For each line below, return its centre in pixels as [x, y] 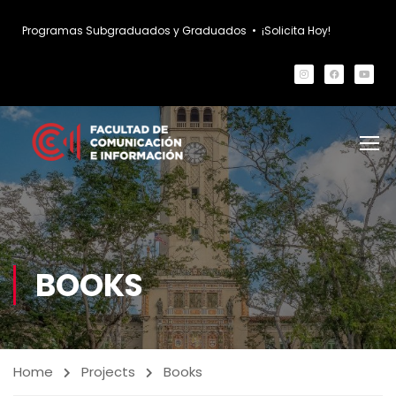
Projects [108, 372]
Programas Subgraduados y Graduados [134, 30]
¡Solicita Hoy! [296, 30]
